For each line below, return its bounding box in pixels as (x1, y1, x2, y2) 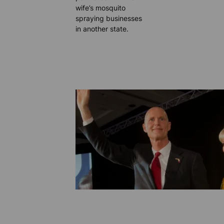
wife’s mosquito (75, 3, 126, 12)
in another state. (75, 24, 129, 33)
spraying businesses (75, 14, 142, 23)
